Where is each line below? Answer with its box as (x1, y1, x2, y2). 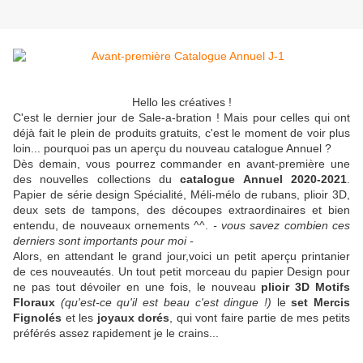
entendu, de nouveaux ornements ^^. (13, 219, 213, 233)
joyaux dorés (96, 311, 170, 325)
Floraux (13, 296, 55, 310)
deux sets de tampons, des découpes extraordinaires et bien (13, 203, 350, 217)
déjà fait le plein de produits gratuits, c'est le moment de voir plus (13, 126, 350, 140)
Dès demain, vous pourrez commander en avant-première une (13, 157, 350, 171)
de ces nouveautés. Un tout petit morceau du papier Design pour (13, 265, 350, 279)
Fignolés (13, 311, 62, 325)
